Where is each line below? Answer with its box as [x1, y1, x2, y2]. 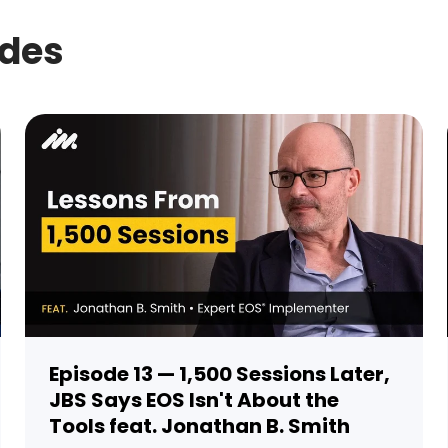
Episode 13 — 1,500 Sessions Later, [49, 360, 391, 389]
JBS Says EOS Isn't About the [49, 386, 340, 415]
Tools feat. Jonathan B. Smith [49, 412, 351, 441]
